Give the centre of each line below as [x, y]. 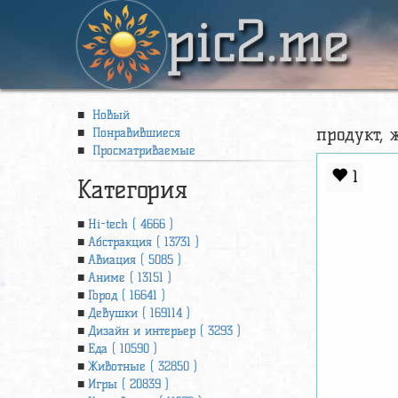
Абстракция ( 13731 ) [143, 242]
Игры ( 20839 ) [128, 384]
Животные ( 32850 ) [143, 366]
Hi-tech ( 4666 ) [131, 224]
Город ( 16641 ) [127, 295]
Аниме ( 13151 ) [130, 278]
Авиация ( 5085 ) [135, 260]
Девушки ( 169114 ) [139, 313]
